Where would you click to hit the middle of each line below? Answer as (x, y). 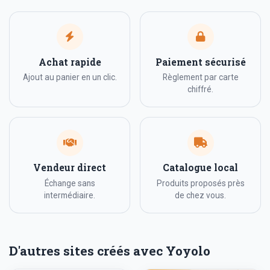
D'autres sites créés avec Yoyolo (110, 251)
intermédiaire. (70, 196)
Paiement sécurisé (200, 62)
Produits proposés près (200, 184)
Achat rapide (70, 62)
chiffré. (200, 89)
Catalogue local (200, 168)
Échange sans (70, 184)
